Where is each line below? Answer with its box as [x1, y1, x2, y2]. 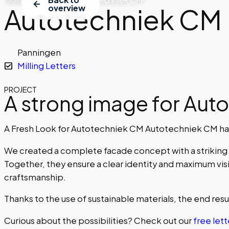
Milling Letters [17, 60, 76, 71]
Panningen [17, 47, 61, 58]
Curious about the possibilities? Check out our [4, 215, 193, 226]
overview [48, 3, 85, 13]
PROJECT [4, 85, 37, 94]
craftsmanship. [4, 171, 66, 182]
